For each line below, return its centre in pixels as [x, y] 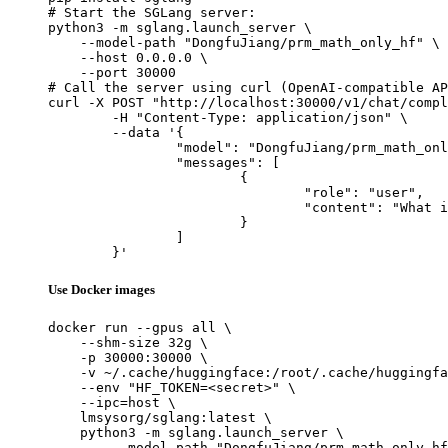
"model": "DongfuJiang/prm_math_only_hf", [112, 147]
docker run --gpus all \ [140, 327]
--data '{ [80, 132]
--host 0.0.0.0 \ [128, 57]
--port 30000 [112, 72]
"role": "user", [176, 192]
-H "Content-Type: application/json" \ [80, 117]
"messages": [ [112, 162]
